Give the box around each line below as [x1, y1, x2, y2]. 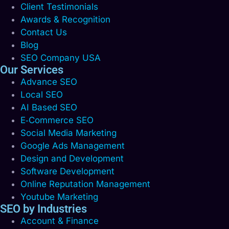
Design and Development [20, 153, 124, 164]
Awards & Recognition [20, 14, 110, 25]
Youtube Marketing [20, 192, 98, 202]
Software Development [20, 166, 114, 177]
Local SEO [20, 89, 63, 100]
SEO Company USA [20, 53, 101, 63]
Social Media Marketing [20, 128, 117, 139]
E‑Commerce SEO [20, 115, 94, 126]
